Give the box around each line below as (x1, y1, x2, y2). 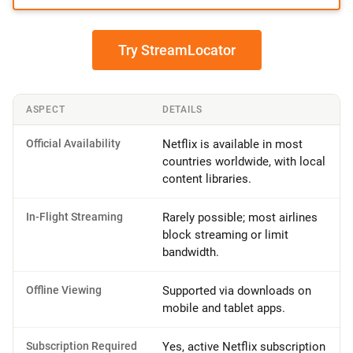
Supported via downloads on (162, 284, 311, 298)
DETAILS (162, 104, 203, 115)
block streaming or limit (162, 228, 288, 242)
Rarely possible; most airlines (162, 210, 318, 225)
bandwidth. (162, 245, 219, 259)
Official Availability (26, 137, 121, 150)
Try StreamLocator (117, 42, 236, 58)
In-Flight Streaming (26, 210, 123, 223)
